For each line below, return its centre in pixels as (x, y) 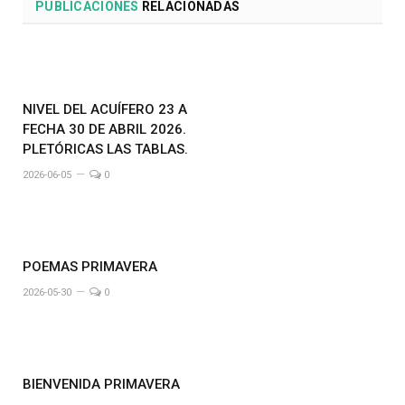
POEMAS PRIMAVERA (90, 267)
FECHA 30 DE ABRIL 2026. (104, 130)
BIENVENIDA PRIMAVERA (101, 385)
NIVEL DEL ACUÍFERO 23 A (105, 110)
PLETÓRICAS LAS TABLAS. (105, 150)
